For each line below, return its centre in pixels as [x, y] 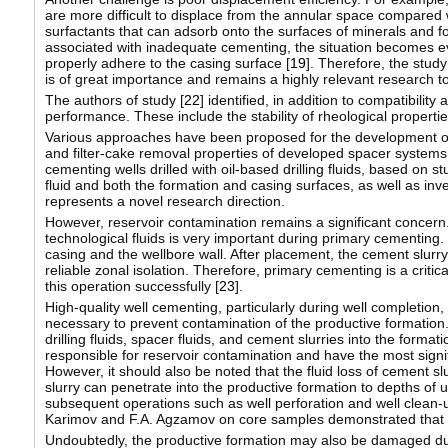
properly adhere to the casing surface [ [167, 63]
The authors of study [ [114, 100]
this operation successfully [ [131, 286]
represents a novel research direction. [164, 201]
